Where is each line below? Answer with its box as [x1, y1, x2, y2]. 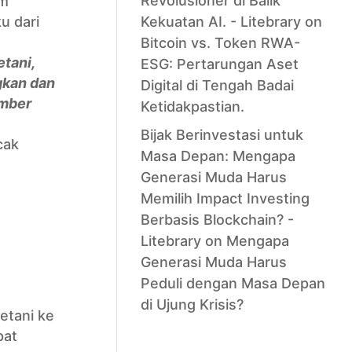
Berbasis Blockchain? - [140, 211, 294, 228]
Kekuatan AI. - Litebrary [140, 13, 301, 30]
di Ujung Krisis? [140, 296, 244, 313]
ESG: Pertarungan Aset [140, 56, 299, 72]
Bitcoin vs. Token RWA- [140, 35, 300, 51]
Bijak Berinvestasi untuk [140, 126, 303, 143]
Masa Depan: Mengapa [140, 148, 295, 164]
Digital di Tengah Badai [140, 77, 294, 93]
